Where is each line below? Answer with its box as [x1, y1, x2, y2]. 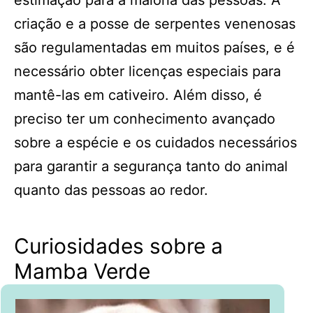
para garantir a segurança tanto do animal [14, 158, 288, 175]
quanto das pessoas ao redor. [14, 182, 208, 198]
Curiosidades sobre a [14, 233, 223, 259]
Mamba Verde [14, 259, 150, 284]
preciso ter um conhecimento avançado [14, 110, 275, 127]
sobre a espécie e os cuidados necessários [14, 134, 297, 151]
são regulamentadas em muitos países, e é [14, 39, 295, 56]
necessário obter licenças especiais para [14, 63, 281, 80]
